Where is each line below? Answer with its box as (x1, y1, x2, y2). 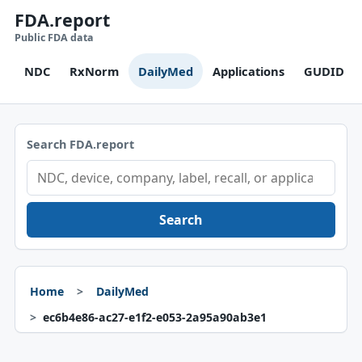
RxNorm (69, 63, 119, 79)
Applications (212, 63, 284, 79)
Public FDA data (14, 31, 94, 44)
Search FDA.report (26, 137, 134, 152)
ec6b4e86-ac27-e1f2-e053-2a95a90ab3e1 (42, 309, 267, 325)
